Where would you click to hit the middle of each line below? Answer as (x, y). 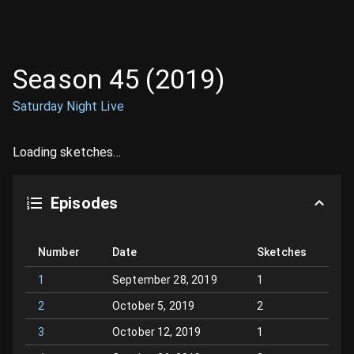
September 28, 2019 (165, 280)
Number (59, 252)
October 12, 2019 (157, 332)
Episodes (85, 203)
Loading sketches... (67, 152)
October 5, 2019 (154, 306)
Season (61, 79)
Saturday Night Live (68, 106)
